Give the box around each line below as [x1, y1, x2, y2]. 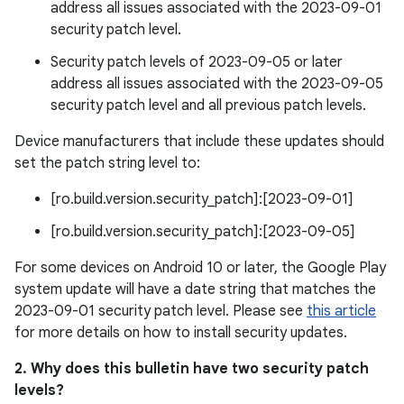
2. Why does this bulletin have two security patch [14, 360, 369, 378]
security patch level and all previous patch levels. [50, 96, 366, 115]
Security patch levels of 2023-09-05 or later [50, 53, 343, 71]
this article [307, 302, 376, 320]
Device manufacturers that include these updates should [14, 133, 384, 151]
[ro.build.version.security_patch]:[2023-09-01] [50, 190, 353, 208]
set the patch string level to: [14, 154, 200, 172]
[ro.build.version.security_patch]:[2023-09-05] [50, 223, 355, 241]
